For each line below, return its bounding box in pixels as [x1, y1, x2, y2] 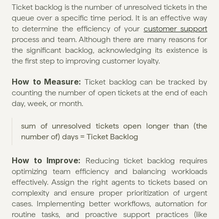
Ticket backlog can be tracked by [81, 77, 207, 87]
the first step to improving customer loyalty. [12, 56, 160, 66]
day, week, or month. [12, 98, 83, 108]
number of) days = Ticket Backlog [21, 131, 138, 141]
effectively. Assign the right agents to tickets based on [12, 177, 207, 187]
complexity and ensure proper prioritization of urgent [12, 188, 207, 197]
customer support [143, 23, 208, 33]
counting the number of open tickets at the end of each [12, 88, 207, 97]
